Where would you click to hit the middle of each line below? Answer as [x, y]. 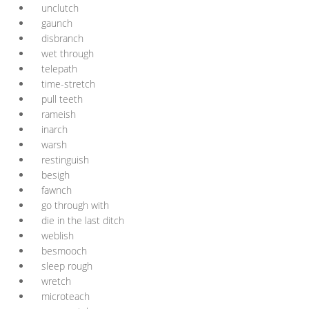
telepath [59, 69]
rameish [59, 114]
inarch [54, 129]
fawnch [57, 190]
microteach [66, 296]
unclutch [60, 8]
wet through [68, 53]
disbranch [62, 38]
